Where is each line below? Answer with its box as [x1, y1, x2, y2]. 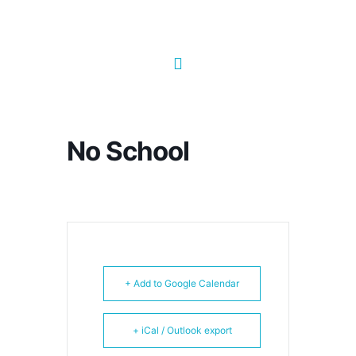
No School [67, 134, 189, 167]
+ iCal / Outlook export [132, 323, 232, 336]
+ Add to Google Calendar [125, 277, 239, 289]
